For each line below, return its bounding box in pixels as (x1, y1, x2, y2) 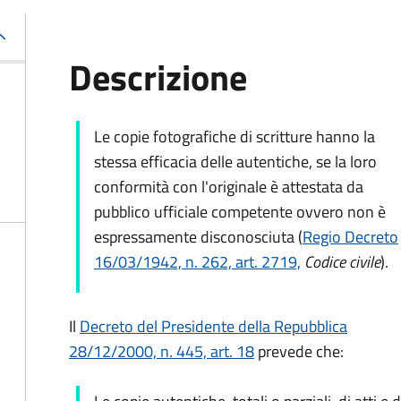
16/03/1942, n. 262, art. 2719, (94, 250, 301, 274)
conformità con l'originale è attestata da (94, 175, 363, 199)
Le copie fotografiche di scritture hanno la (94, 124, 375, 149)
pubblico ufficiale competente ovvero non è (94, 200, 386, 224)
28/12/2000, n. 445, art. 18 (69, 339, 254, 363)
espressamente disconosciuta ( (94, 225, 303, 249)
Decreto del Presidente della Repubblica (80, 314, 347, 338)
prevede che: (254, 339, 344, 363)
